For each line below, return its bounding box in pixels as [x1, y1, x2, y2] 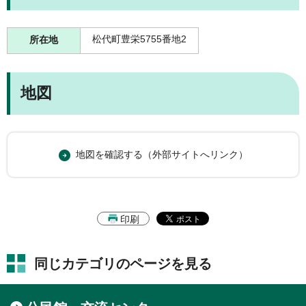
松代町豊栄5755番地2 [92, 33, 186, 44]
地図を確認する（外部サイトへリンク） [75, 149, 248, 161]
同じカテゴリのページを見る [34, 256, 212, 272]
